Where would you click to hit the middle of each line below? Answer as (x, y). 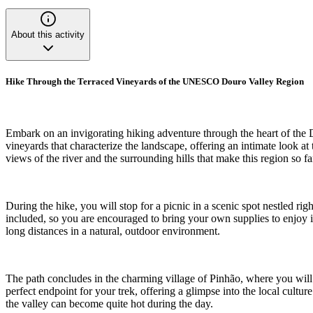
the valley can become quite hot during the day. (109, 303)
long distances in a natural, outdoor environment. (113, 231)
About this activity (48, 35)
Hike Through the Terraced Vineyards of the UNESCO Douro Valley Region (155, 82)
